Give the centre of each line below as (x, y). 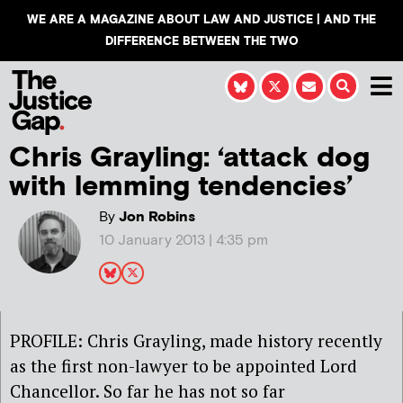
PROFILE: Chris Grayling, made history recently (196, 340)
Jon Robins (155, 217)
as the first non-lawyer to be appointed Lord (184, 366)
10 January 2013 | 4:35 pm (183, 240)
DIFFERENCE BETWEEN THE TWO (201, 41)
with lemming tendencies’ (181, 186)
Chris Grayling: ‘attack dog (189, 157)
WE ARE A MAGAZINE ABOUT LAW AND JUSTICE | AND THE (201, 20)
